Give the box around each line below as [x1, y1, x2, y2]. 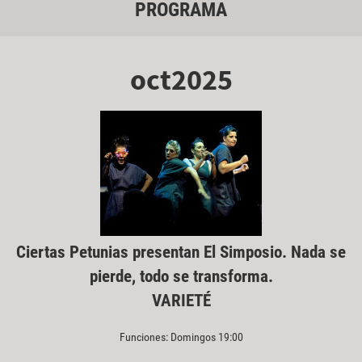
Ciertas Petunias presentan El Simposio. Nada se [16, 242, 346, 262]
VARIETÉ [151, 290, 211, 310]
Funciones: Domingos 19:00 [119, 330, 243, 343]
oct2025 [129, 61, 233, 98]
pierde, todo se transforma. [89, 266, 273, 286]
